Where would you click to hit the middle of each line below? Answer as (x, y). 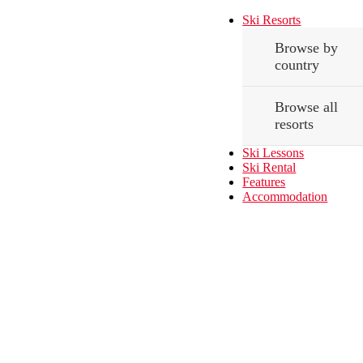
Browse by (307, 48)
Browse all (307, 107)
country (297, 65)
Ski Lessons (273, 153)
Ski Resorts (272, 20)
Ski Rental (269, 167)
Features (264, 182)
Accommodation (285, 196)
